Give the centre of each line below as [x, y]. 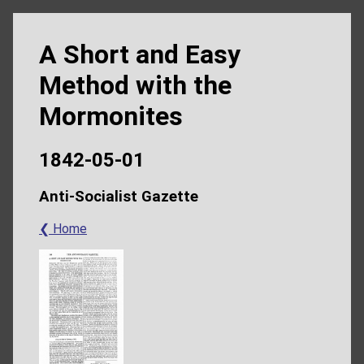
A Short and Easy [140, 54]
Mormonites [111, 116]
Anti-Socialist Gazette [119, 197]
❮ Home [63, 229]
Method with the [135, 85]
